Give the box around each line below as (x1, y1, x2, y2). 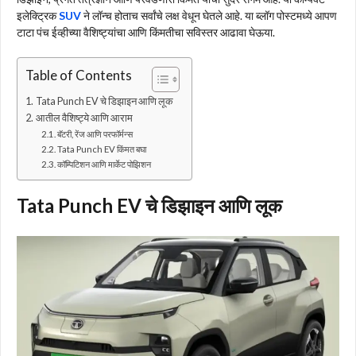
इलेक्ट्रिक (17, 9, 59, 23)
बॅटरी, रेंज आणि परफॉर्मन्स (57, 129, 133, 140)
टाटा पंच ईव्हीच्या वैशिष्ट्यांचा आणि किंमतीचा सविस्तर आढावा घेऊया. (17, 25, 275, 40)
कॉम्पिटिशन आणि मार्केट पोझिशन (57, 159, 152, 170)
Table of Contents (25, 67, 132, 84)
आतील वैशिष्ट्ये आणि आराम (35, 112, 133, 125)
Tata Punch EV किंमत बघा (57, 144, 147, 155)
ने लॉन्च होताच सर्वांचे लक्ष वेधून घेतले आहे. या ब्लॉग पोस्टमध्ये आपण (81, 9, 337, 23)
